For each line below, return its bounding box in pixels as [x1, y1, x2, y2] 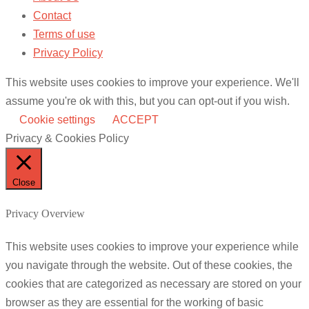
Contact [33, 9, 71, 21]
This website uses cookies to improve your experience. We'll [6, 76, 299, 88]
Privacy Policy [33, 46, 103, 59]
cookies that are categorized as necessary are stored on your [6, 278, 301, 290]
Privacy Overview [6, 208, 85, 220]
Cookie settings [19, 113, 95, 126]
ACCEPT [112, 113, 159, 126]
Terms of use [33, 28, 95, 40]
